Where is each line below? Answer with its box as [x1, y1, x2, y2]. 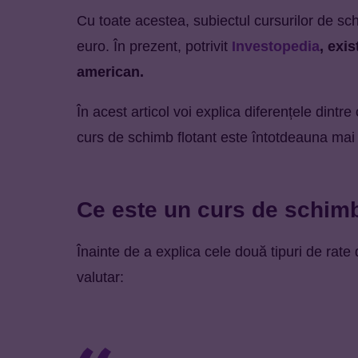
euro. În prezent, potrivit [77, 38, 232, 54]
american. [77, 63, 144, 80]
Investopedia [232, 38, 320, 54]
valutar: [77, 268, 124, 285]
